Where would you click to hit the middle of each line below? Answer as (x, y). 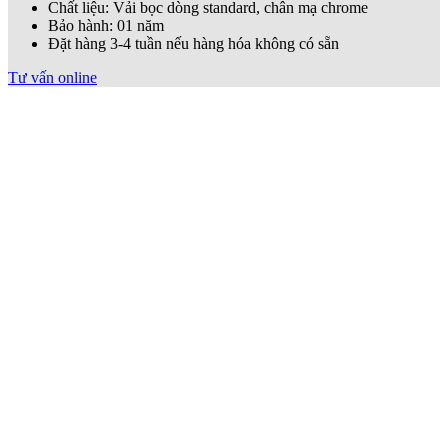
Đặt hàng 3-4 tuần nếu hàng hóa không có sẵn (193, 44)
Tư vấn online (52, 78)
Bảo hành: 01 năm (106, 26)
